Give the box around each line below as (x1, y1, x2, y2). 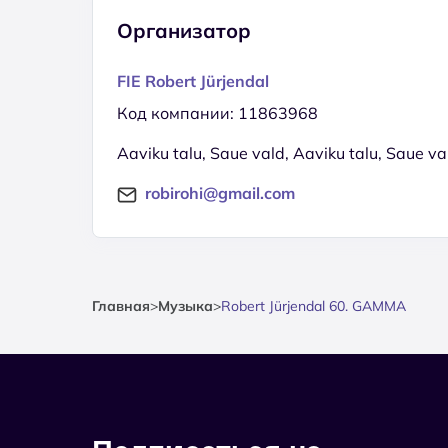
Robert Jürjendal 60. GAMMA (221, 296, 406, 315)
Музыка (158, 296, 213, 315)
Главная (92, 296, 150, 315)
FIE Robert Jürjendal (117, 70, 269, 91)
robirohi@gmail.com (145, 182, 295, 203)
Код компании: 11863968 (117, 102, 318, 123)
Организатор (117, 17, 251, 43)
